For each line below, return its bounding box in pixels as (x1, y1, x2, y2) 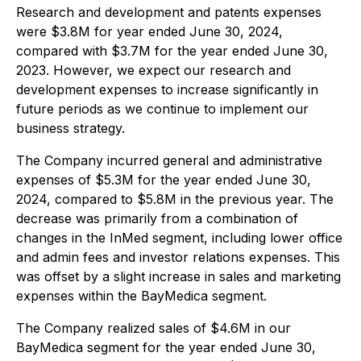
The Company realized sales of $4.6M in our (16, 320, 291, 336)
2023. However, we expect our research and (16, 62, 291, 78)
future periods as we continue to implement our (16, 101, 309, 117)
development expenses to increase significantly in (16, 81, 318, 98)
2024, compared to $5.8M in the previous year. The (16, 191, 334, 207)
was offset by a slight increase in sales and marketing (16, 268, 341, 284)
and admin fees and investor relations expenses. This (16, 249, 340, 265)
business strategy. (16, 120, 125, 136)
